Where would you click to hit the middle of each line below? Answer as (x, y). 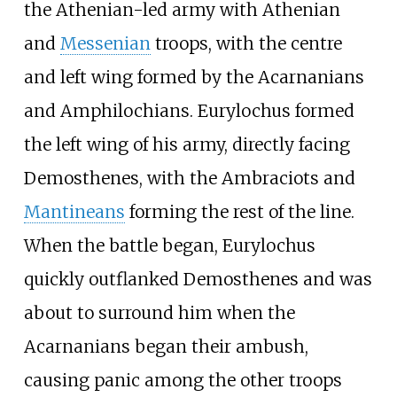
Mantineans (74, 211)
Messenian (105, 43)
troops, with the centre (246, 43)
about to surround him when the (159, 312)
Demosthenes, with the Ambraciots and (189, 178)
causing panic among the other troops (183, 380)
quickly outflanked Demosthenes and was (198, 279)
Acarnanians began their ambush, (166, 346)
